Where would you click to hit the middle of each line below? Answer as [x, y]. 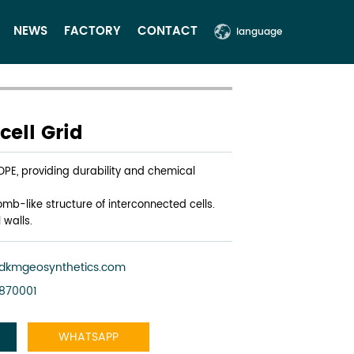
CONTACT [168, 32]
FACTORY [92, 32]
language [259, 32]
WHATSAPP [88, 337]
